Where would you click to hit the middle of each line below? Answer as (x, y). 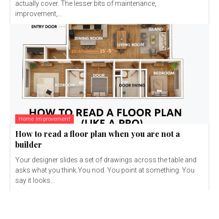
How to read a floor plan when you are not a (98, 134)
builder (29, 145)
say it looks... (35, 181)
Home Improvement (44, 119)
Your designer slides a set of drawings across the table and (106, 160)
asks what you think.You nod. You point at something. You (105, 170)
